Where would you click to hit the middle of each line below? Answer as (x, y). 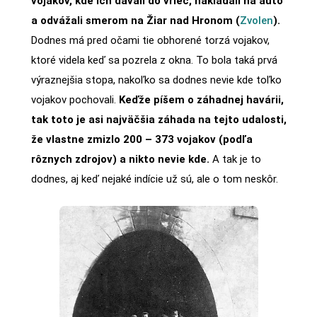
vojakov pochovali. (75, 99)
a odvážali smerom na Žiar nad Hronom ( (135, 20)
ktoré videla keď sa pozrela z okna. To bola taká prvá (154, 60)
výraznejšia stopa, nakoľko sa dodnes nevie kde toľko (156, 80)
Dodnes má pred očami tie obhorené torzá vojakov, (150, 40)
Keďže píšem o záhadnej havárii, (201, 99)
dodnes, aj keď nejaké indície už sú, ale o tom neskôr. (154, 179)
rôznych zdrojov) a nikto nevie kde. (120, 159)
